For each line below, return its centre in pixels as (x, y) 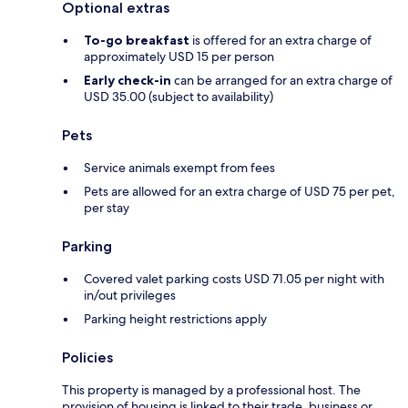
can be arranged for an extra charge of (282, 81)
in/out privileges (130, 296)
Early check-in (127, 81)
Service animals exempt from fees (179, 168)
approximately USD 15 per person (179, 57)
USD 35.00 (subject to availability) (178, 97)
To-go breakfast (137, 41)
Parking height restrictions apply (175, 319)
